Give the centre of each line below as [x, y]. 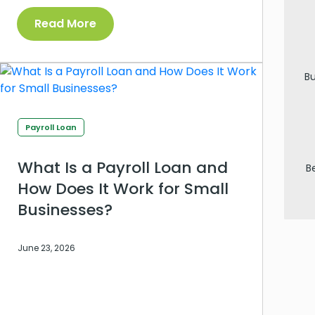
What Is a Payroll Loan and [123, 167]
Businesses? [65, 210]
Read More [65, 23]
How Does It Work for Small [123, 188]
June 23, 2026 [46, 247]
